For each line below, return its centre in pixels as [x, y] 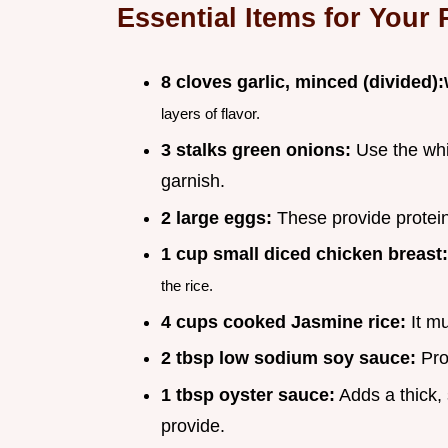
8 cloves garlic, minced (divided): [302, 82]
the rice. [187, 286]
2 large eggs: [216, 217]
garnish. [193, 180]
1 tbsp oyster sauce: [248, 394]
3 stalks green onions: [256, 149]
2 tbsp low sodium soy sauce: [288, 358]
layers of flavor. [210, 114]
